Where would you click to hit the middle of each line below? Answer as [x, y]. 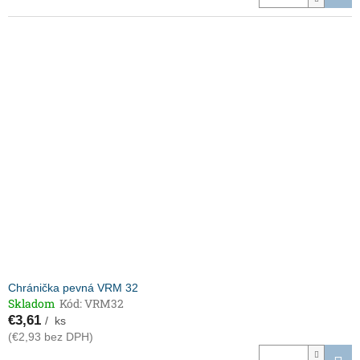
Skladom [32, 304]
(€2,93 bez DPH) [51, 337]
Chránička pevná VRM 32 [73, 288]
